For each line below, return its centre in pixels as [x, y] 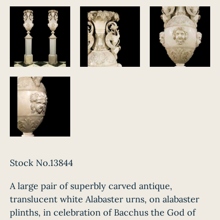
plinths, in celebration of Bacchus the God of [103, 213]
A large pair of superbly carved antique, [91, 186]
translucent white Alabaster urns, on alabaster [105, 199]
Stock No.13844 [41, 163]
